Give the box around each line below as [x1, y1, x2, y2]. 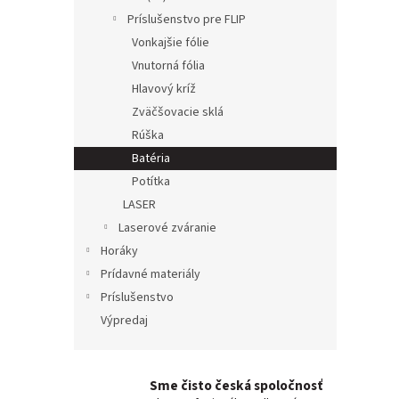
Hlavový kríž [132, 79, 196, 98]
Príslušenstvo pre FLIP [127, 10, 246, 28]
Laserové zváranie [118, 218, 216, 237]
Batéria [132, 149, 170, 167]
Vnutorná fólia [132, 56, 205, 75]
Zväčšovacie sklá [132, 102, 224, 121]
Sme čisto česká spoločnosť [150, 376, 322, 396]
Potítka [132, 172, 170, 191]
